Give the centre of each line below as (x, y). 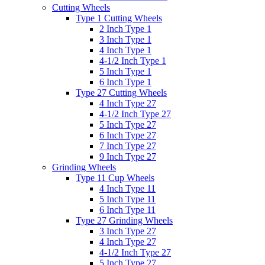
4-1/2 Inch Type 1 (133, 60)
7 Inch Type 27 (128, 146)
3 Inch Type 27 (128, 231)
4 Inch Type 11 (127, 188)
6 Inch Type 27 (128, 135)
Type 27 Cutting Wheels (121, 92)
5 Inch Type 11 (127, 199)
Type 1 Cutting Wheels (119, 18)
